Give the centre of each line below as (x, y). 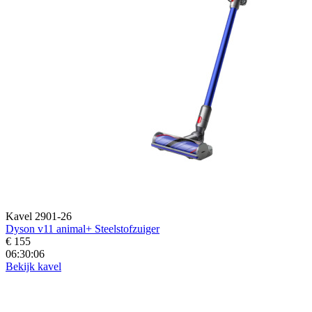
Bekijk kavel (33, 266)
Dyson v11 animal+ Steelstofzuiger (83, 228)
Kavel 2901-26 (39, 216)
